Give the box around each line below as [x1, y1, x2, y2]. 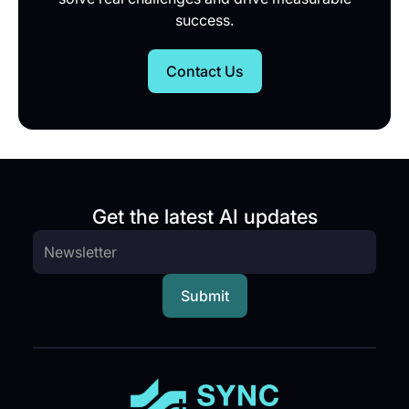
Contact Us [165, 62, 244, 81]
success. [175, 11, 234, 30]
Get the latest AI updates [91, 204, 318, 229]
